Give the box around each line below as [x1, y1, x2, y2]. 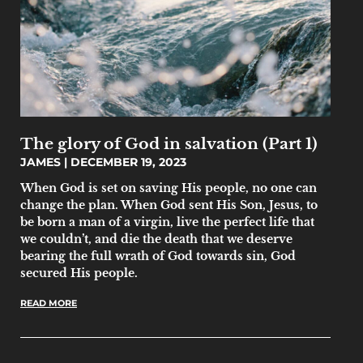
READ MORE [20, 297, 77, 309]
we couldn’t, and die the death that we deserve [20, 232, 293, 246]
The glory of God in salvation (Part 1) [20, 134, 318, 153]
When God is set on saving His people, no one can [20, 181, 317, 195]
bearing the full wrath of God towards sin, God [20, 249, 296, 263]
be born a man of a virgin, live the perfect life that [20, 215, 314, 229]
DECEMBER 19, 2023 [67, 155, 186, 169]
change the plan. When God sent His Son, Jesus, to [20, 198, 318, 212]
